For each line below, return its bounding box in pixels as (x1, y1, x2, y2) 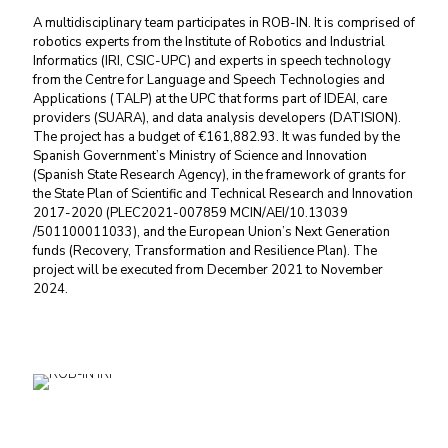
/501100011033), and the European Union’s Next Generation (33, 223, 390, 241)
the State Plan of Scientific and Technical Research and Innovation (33, 185, 413, 203)
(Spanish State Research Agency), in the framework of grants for (33, 166, 406, 184)
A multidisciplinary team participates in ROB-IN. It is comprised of (33, 14, 415, 32)
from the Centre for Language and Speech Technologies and (33, 71, 385, 89)
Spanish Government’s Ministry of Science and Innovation (33, 147, 367, 165)
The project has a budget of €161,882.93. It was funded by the (33, 128, 400, 146)
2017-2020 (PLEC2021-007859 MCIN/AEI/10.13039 (33, 204, 348, 222)
